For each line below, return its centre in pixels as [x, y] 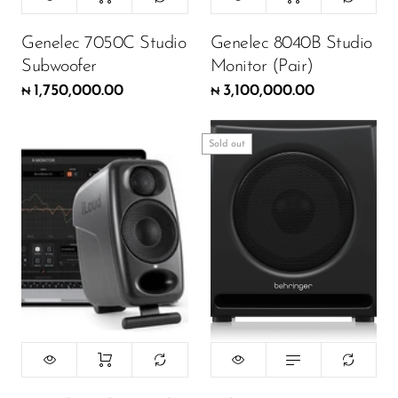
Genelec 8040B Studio [291, 43]
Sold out [227, 144]
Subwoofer [59, 66]
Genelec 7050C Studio [103, 43]
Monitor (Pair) [262, 66]
